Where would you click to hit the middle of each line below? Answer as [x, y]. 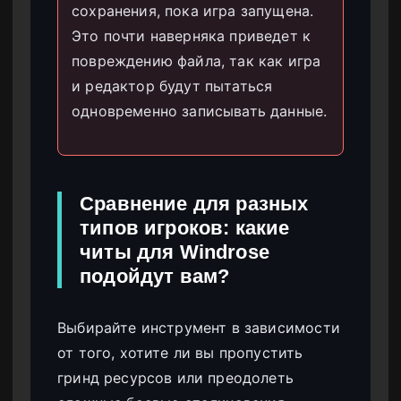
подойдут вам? [155, 276]
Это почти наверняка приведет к [192, 35]
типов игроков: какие [185, 227]
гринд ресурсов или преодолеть [176, 377]
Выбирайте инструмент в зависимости [199, 327]
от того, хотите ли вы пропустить [180, 352]
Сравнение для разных [194, 203]
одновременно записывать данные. [200, 111]
